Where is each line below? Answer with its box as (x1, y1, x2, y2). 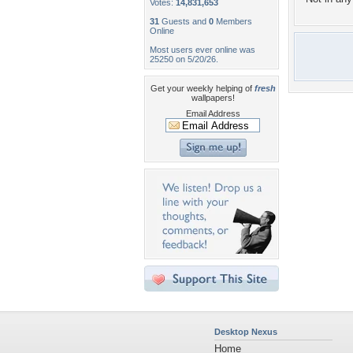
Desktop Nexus (214, 327, 277, 336)
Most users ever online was (150, 45, 255, 54)
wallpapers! (191, 93, 235, 102)
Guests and (159, 17, 209, 26)
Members (214, 17, 252, 26)
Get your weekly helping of (150, 84, 255, 93)
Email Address (185, 109, 240, 118)
